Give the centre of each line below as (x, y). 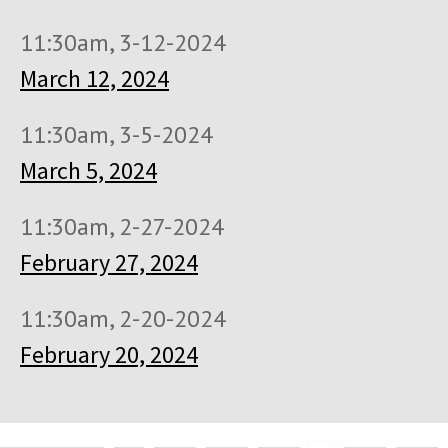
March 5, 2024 (88, 170)
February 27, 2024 (109, 262)
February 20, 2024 (109, 354)
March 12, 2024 (94, 78)
